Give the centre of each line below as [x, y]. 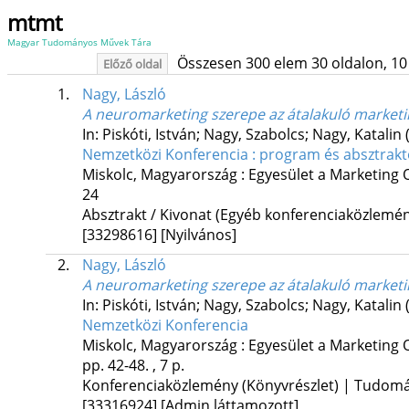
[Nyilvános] [198, 235]
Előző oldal [132, 64]
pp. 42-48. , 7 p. [133, 366]
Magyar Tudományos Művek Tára [79, 42]
